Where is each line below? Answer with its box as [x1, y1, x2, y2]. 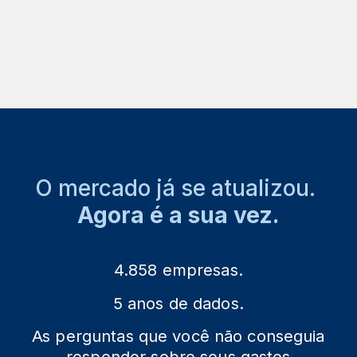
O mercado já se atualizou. [35, 174, 322, 202]
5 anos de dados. [112, 293, 244, 314]
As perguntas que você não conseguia [31, 327, 325, 347]
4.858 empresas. [113, 261, 243, 280]
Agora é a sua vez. [77, 201, 280, 229]
